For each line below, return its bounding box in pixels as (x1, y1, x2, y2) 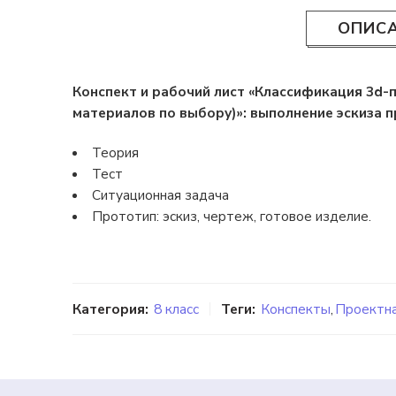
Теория (91, 143, 139, 163)
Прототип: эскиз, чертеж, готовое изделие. (91, 207, 371, 226)
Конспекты (261, 299, 331, 318)
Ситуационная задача (91, 186, 229, 205)
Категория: (72, 299, 148, 318)
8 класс (154, 299, 199, 318)
